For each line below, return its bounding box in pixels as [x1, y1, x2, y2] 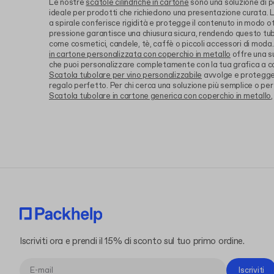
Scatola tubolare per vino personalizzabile [49, 70, 202, 81]
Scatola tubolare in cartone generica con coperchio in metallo [49, 91, 272, 102]
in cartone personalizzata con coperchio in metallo [49, 50, 231, 60]
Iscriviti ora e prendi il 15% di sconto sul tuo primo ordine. [20, 235, 245, 248]
